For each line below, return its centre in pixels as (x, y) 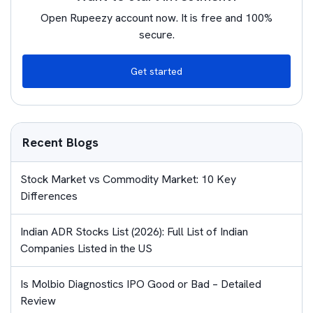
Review (38, 301)
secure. (156, 35)
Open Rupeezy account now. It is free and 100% (156, 18)
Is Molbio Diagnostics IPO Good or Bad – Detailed (141, 284)
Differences (49, 196)
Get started (156, 71)
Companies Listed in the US (86, 248)
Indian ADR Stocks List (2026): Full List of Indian (134, 232)
